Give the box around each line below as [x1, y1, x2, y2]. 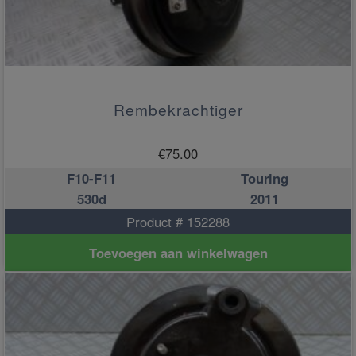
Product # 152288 [126, 211, 230, 231]
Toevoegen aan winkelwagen [88, 243, 268, 263]
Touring [241, 168, 288, 188]
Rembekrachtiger [113, 98, 243, 120]
